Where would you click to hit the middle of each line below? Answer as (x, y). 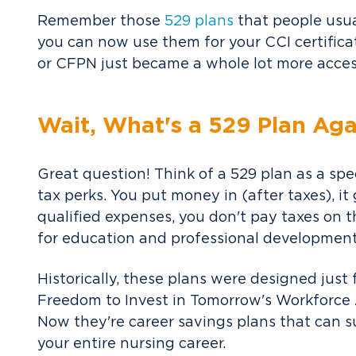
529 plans (199, 21)
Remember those (101, 21)
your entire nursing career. (132, 344)
